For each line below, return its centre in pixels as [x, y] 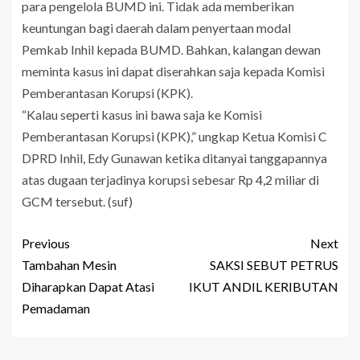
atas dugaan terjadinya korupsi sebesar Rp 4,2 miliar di [170, 179]
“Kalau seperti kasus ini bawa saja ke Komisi [142, 114]
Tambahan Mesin [69, 264]
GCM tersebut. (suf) [77, 201]
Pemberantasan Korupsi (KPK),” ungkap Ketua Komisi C [174, 136]
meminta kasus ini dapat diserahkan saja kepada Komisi [173, 71]
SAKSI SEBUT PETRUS [274, 264]
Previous [46, 243]
